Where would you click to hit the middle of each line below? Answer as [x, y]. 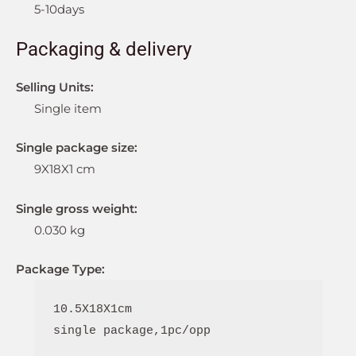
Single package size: [77, 148]
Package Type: [60, 269]
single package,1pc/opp [132, 331]
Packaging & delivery [104, 49]
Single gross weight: [77, 208]
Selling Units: [55, 87]
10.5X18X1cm [92, 310]
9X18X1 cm [64, 169]
